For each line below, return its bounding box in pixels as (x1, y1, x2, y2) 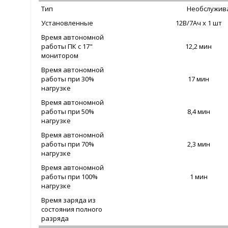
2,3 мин (187, 139, 210, 149)
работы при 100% (41, 172, 98, 182)
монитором (41, 51, 79, 61)
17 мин (188, 74, 210, 84)
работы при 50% (41, 107, 95, 117)
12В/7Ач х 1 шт (175, 18, 222, 28)
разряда (41, 214, 69, 223)
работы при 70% (41, 139, 95, 149)
